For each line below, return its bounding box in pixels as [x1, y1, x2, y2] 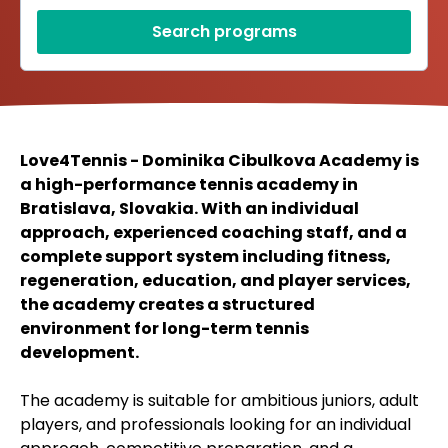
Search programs [151, 20, 297, 44]
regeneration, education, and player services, [20, 269, 411, 293]
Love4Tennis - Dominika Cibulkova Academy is [20, 149, 419, 173]
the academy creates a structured [20, 293, 315, 317]
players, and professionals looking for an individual [20, 413, 411, 437]
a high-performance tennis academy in [20, 173, 358, 197]
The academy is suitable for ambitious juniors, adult [20, 389, 419, 413]
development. [20, 341, 139, 365]
